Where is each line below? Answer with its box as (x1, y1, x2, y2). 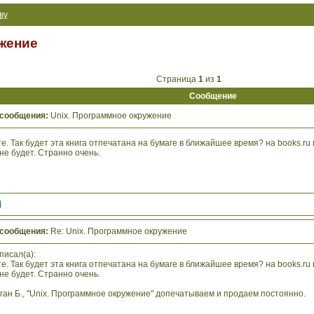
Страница (153, 74, 198, 84)
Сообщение (189, 91, 237, 101)
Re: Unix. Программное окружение (48, 226, 187, 236)
